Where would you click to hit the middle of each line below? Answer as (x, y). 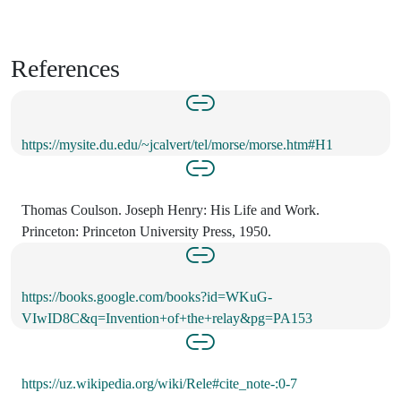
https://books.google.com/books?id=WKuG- (147, 296)
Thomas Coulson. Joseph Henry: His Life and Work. (171, 209)
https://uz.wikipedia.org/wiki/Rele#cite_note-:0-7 (159, 383)
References (65, 68)
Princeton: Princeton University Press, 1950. (146, 231)
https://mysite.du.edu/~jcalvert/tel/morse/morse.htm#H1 (177, 144)
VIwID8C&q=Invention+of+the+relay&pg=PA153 (167, 318)
